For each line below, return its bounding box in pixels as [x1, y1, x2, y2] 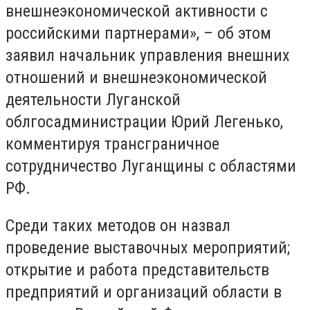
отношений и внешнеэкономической [6, 68, 267, 87]
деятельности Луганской [6, 90, 181, 109]
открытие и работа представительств [6, 259, 269, 280]
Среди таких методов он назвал [6, 215, 230, 235]
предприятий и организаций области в [6, 282, 282, 302]
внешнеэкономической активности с [6, 1, 268, 21]
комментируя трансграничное [6, 134, 219, 154]
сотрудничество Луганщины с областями [6, 156, 296, 176]
